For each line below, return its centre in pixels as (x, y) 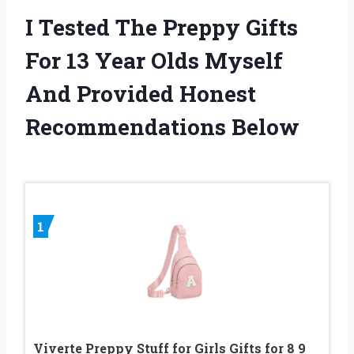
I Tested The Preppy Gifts (162, 27)
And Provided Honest (141, 93)
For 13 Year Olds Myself (154, 60)
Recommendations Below (162, 126)
